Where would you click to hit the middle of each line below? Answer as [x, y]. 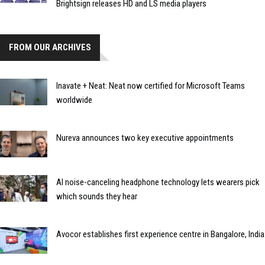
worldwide [74, 100]
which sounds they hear [97, 196]
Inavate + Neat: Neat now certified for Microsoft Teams [151, 86]
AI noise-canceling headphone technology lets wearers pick [158, 182]
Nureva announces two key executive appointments [145, 138]
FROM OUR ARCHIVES [50, 48]
